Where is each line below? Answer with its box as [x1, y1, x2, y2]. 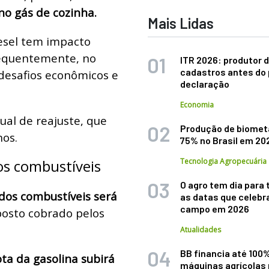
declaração [180, 78, 230, 89]
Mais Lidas [148, 14, 214, 32]
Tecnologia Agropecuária [180, 156, 267, 166]
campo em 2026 [180, 203, 250, 214]
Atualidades [180, 225, 222, 235]
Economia [180, 100, 214, 110]
